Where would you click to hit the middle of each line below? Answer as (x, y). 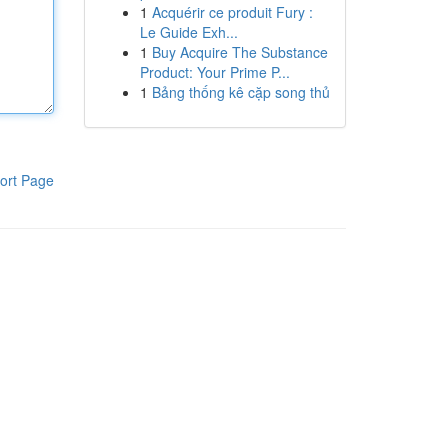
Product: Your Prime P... (214, 72)
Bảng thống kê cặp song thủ (240, 92)
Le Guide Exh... (188, 32)
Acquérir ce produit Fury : (232, 12)
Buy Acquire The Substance (239, 52)
